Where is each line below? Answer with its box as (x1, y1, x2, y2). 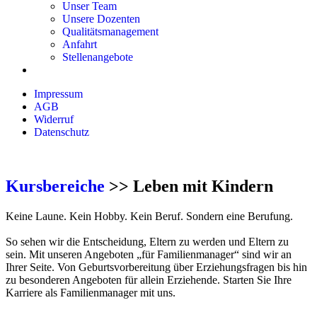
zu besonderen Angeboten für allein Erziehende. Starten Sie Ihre (6, 273, 292, 286)
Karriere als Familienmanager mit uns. (6, 286, 175, 299)
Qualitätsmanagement (62, 25, 158, 38)
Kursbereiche (6, 176, 105, 195)
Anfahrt (62, 38, 97, 50)
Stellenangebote (62, 51, 133, 63)
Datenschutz (34, 126, 89, 138)
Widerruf (34, 113, 74, 125)
